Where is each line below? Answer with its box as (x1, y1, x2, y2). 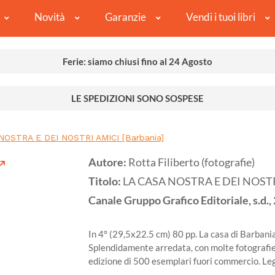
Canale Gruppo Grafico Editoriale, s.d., (88, 194, 271, 207)
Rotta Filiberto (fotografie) (128, 156, 255, 169)
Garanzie (104, 10, 146, 24)
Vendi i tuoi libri (185, 10, 255, 24)
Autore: (88, 156, 128, 169)
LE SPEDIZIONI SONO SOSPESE (71, 93, 204, 104)
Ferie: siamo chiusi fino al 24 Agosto (63, 56, 212, 68)
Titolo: (88, 175, 123, 188)
